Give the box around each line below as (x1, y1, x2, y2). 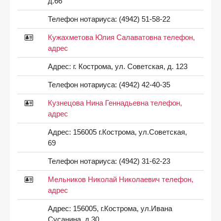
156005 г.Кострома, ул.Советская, (71, 128, 187, 136)
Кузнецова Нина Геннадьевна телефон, (47, 99, 182, 107)
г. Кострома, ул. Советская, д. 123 (71, 62, 187, 71)
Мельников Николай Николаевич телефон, (47, 175, 193, 184)
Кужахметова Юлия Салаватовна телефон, (47, 33, 195, 41)
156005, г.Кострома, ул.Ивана (71, 204, 172, 213)
